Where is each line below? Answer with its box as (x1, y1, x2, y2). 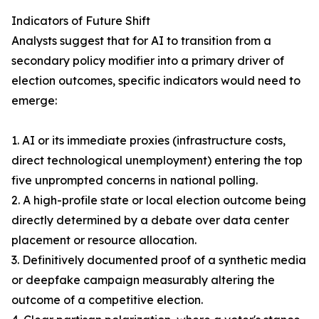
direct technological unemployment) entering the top (11, 153, 303, 168)
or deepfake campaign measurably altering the (11, 273, 275, 288)
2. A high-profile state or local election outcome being (11, 193, 306, 208)
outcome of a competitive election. (11, 293, 203, 308)
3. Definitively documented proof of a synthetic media (11, 253, 306, 268)
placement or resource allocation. (11, 233, 197, 248)
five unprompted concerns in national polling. (11, 173, 258, 188)
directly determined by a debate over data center (11, 213, 289, 228)
